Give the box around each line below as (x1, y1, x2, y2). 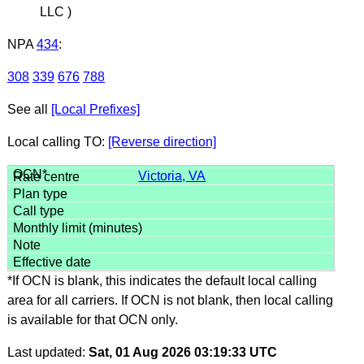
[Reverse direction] (107, 134, 216, 149)
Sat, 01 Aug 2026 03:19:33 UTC (88, 344, 277, 359)
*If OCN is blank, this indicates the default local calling (6, 273, 317, 288)
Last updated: (6, 344, 89, 359)
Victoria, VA (138, 168, 206, 183)
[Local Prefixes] (50, 102, 140, 116)
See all (6, 102, 51, 116)
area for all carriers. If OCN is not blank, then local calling (6, 292, 333, 307)
